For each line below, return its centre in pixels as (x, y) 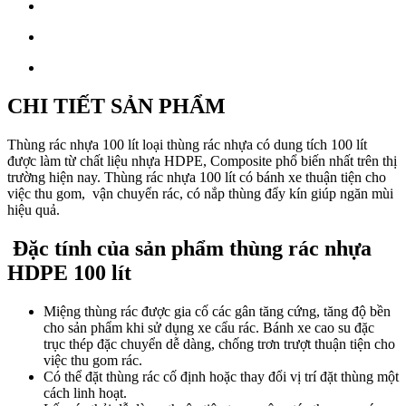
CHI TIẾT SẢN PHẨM (116, 106)
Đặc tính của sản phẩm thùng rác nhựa (189, 248)
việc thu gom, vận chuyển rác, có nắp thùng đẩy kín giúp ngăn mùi (200, 193)
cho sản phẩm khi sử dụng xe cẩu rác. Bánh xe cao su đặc (209, 327)
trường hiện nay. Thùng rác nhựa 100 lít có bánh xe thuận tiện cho (197, 177)
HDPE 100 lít (69, 272)
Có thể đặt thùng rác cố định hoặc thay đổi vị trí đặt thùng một (221, 376)
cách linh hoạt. (85, 392)
